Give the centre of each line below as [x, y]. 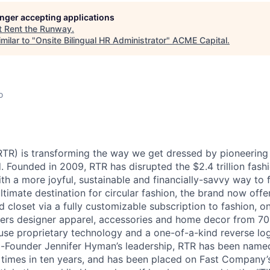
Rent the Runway [38, 29]
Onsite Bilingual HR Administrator [101, 40]
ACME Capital [200, 40]
